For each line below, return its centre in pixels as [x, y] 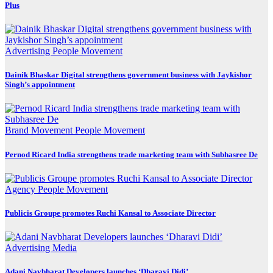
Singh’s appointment [40, 85]
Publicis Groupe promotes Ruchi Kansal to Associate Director [110, 213]
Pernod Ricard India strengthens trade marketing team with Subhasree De [131, 154]
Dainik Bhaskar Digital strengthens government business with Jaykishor [128, 75]
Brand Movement [40, 130]
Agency [21, 189]
